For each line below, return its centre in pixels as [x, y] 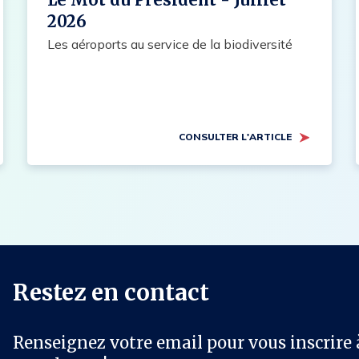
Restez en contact [111, 292]
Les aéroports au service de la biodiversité [169, 44]
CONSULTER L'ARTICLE [235, 137]
